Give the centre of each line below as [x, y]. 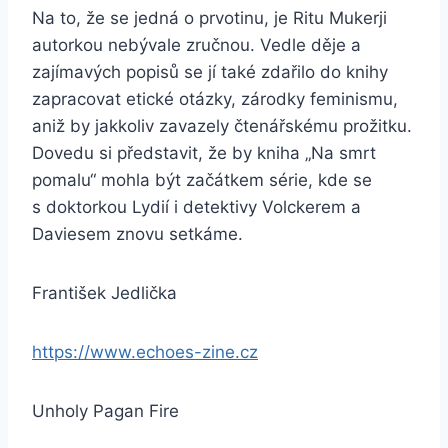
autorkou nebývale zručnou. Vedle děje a [196, 45]
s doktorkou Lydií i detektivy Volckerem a [196, 207]
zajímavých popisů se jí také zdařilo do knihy [210, 72]
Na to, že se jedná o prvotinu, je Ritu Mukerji [209, 18]
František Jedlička [104, 293]
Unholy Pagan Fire [105, 411]
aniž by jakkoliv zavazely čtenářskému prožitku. [222, 126]
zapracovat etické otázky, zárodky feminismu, [215, 99]
